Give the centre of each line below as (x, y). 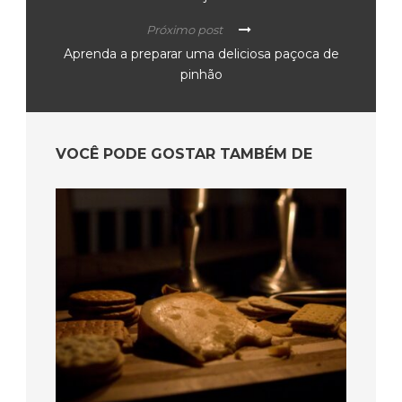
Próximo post (184, 29)
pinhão (201, 74)
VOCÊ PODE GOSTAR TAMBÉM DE (184, 153)
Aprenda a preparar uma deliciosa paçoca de (201, 53)
